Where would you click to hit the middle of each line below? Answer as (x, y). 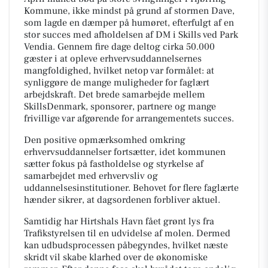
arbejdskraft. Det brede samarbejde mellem (115, 95)
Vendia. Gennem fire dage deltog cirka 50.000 (119, 47)
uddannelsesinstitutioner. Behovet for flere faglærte (131, 188)
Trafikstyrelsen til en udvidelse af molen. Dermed (127, 233)
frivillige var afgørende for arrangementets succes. (129, 118)
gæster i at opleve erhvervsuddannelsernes (113, 59)
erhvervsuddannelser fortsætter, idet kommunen (125, 152)
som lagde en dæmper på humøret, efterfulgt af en (129, 23)
